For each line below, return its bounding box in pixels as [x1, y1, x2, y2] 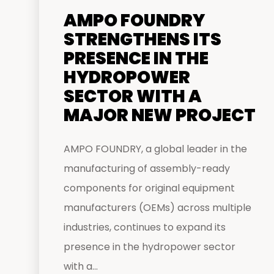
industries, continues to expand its [64, 220, 226, 234]
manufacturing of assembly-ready [64, 161, 230, 176]
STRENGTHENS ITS [64, 28, 221, 51]
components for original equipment [64, 181, 235, 195]
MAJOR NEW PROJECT [64, 103, 256, 127]
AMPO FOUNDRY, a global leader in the [64, 142, 247, 156]
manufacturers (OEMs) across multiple [64, 201, 251, 215]
